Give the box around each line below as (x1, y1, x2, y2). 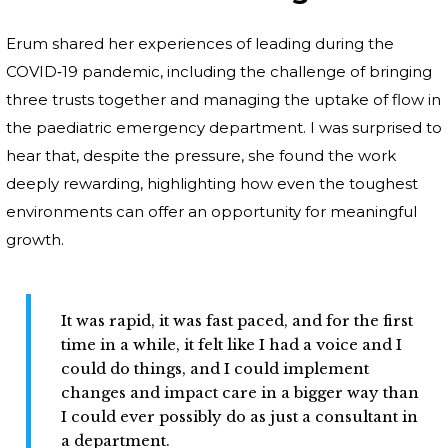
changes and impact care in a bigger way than (61, 384, 419, 403)
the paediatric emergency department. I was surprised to (6, 118, 442, 138)
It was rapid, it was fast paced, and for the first (61, 312, 413, 331)
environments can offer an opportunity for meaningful (6, 202, 417, 222)
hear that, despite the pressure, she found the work (6, 146, 396, 166)
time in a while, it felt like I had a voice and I (61, 336, 402, 355)
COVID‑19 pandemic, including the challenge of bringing (6, 62, 432, 82)
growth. (6, 230, 64, 250)
